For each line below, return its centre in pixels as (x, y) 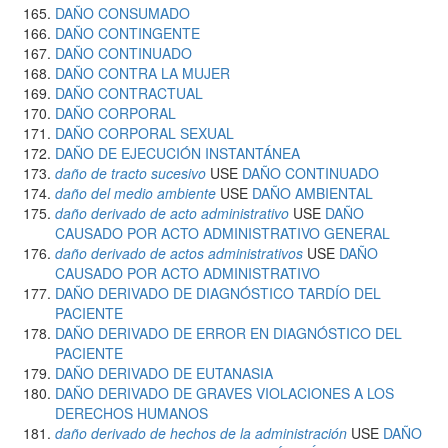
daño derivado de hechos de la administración (201, 433)
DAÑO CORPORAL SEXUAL (144, 133)
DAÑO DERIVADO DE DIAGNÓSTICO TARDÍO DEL (218, 293)
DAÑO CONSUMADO (122, 13)
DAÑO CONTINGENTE (127, 33)
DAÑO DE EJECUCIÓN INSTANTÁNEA (177, 153)
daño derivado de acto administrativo (172, 213)
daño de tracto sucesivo (130, 173)
